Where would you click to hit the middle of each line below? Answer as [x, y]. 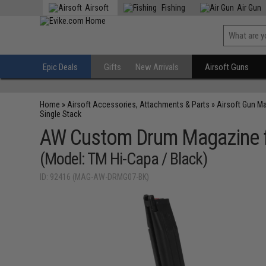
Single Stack [61, 114]
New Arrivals [157, 67]
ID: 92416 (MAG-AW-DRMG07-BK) [95, 177]
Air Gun [249, 8]
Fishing [173, 8]
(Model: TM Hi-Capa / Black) [124, 159]
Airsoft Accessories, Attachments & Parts [139, 104]
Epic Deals [61, 67]
